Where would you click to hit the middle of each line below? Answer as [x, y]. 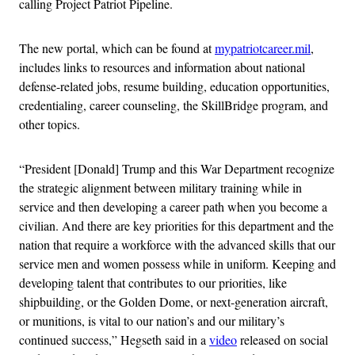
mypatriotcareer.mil [263, 48]
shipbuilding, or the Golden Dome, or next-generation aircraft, [174, 302]
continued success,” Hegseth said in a [114, 340]
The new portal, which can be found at [117, 48]
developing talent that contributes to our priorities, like [153, 283]
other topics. [50, 124]
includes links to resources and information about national [162, 67]
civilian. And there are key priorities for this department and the [176, 226]
